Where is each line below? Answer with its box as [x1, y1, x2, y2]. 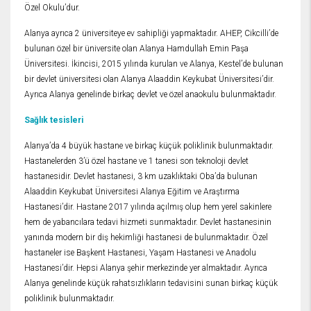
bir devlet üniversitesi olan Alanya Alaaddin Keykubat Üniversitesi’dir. [24, 74, 274, 85]
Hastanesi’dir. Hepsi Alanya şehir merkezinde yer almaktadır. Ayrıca [24, 263, 267, 274]
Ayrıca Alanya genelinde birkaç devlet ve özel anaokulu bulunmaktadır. [24, 90, 276, 100]
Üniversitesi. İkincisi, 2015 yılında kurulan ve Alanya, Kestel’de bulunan [24, 59, 283, 69]
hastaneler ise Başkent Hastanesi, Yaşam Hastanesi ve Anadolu [24, 248, 256, 258]
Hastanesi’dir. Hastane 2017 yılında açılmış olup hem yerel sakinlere [24, 202, 271, 212]
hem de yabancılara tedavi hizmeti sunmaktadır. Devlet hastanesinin [24, 217, 271, 228]
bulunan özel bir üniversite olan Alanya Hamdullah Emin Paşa [24, 44, 249, 54]
